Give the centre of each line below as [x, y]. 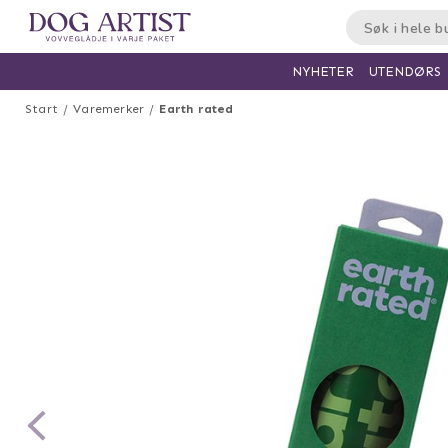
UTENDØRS [404, 71]
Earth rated [196, 109]
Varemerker [109, 109]
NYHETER [322, 71]
